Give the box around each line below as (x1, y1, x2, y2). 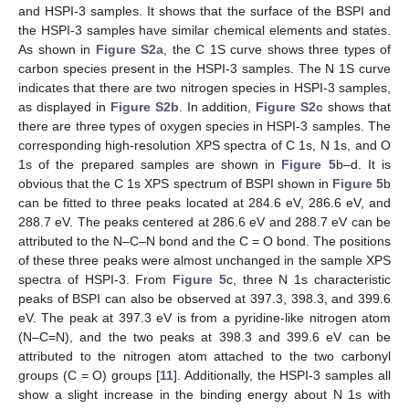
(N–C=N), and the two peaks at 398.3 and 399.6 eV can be (18, 329, 391, 344)
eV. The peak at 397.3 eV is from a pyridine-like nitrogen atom (18, 309, 391, 325)
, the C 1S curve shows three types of (163, 41, 391, 57)
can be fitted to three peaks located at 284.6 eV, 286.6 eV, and (18, 194, 391, 210)
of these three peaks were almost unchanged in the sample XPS (18, 252, 391, 267)
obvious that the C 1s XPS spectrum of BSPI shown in (18, 175, 332, 191)
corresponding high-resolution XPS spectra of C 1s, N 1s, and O (18, 137, 391, 152)
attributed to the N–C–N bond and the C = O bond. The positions (18, 233, 391, 248)
